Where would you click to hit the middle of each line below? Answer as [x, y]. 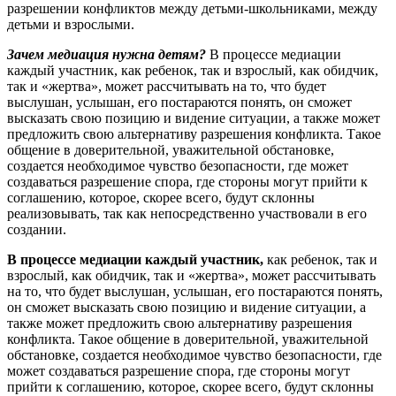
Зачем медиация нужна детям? [107, 54]
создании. [37, 229]
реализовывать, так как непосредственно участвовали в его [187, 213]
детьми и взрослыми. [71, 24]
